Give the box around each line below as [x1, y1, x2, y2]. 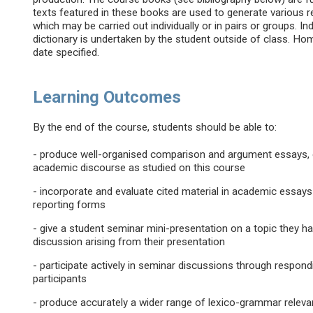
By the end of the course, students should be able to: [33, 121, 277, 134]
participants [33, 272, 87, 286]
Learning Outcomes [33, 87, 182, 108]
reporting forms [33, 198, 106, 212]
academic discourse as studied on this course [33, 161, 246, 175]
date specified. [33, 46, 100, 59]
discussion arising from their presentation [33, 235, 226, 249]
